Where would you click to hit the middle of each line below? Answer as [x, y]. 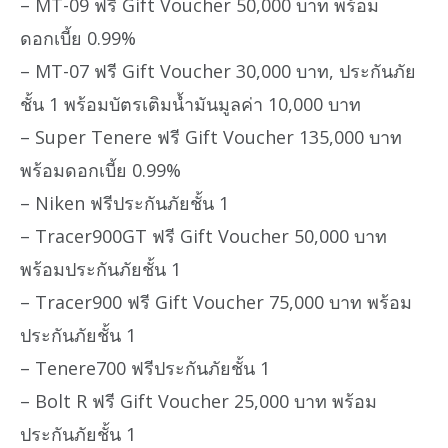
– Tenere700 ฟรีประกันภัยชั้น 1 [145, 368]
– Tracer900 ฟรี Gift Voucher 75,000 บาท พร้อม [216, 302]
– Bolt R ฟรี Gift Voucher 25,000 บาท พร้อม [198, 401]
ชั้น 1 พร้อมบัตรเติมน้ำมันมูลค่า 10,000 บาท [190, 104]
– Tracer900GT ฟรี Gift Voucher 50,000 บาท [203, 236]
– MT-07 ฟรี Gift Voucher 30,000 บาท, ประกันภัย [218, 71]
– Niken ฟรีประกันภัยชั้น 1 [124, 203]
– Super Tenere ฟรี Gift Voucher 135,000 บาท [211, 137]
